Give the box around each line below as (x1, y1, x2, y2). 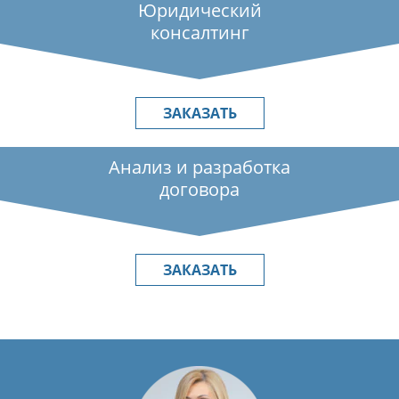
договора (159, 177, 240, 202)
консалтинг (150, 20, 249, 45)
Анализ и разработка (109, 155, 290, 180)
